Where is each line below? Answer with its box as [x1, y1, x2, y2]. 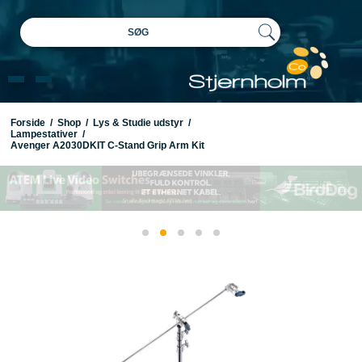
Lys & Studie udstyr [92, 117, 183, 129]
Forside [10, 117, 45, 129]
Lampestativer [10, 128, 78, 141]
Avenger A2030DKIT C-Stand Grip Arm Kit [10, 140, 204, 152]
